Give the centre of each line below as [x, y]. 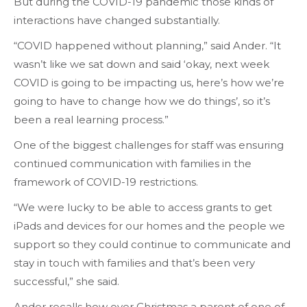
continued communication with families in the [133, 163]
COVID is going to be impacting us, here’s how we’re [149, 82]
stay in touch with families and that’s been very [134, 262]
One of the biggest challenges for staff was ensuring [149, 145]
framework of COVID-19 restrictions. [107, 182]
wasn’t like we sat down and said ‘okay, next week [142, 64]
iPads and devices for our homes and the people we [149, 225]
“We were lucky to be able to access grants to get [143, 207]
